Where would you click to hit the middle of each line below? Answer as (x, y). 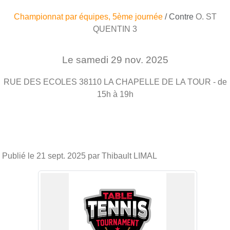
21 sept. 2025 (61, 156)
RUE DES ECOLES (40, 82)
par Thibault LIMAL (121, 156)
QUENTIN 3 (115, 29)
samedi (93, 60)
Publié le (19, 156)
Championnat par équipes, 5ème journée (89, 16)
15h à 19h (115, 94)
